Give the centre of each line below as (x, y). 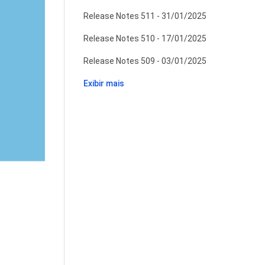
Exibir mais (104, 83)
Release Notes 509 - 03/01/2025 (145, 61)
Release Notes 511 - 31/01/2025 (145, 16)
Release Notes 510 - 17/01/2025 (145, 38)
